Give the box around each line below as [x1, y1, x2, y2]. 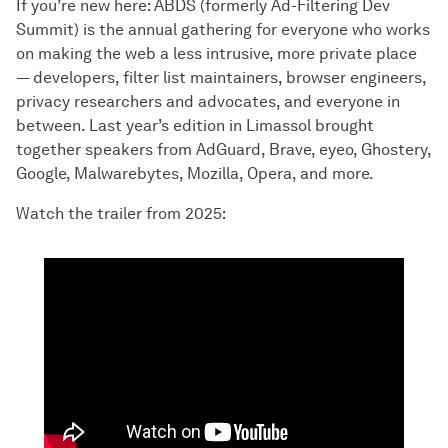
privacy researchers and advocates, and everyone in [16, 91, 400, 111]
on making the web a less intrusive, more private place [16, 43, 417, 63]
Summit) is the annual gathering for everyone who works [16, 19, 430, 39]
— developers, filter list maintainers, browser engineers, [16, 67, 426, 87]
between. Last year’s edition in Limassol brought [16, 115, 374, 135]
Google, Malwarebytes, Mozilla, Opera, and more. [16, 163, 374, 183]
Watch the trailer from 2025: [16, 203, 226, 223]
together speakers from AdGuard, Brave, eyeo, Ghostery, [16, 139, 431, 159]
